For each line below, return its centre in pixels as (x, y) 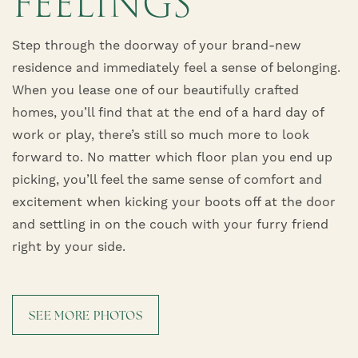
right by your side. (69, 247)
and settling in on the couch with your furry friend (170, 224)
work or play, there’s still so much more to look (161, 135)
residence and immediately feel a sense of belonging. (176, 68)
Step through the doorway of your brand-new (157, 45)
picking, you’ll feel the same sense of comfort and (167, 179)
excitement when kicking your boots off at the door (174, 202)
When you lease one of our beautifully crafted (155, 90)
